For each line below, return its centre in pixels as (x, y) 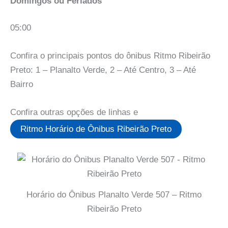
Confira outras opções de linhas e (74, 112)
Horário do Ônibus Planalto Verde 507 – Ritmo (114, 195)
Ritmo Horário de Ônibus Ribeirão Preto (96, 129)
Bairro (22, 84)
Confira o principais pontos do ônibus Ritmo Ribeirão (110, 56)
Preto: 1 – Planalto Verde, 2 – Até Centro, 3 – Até (103, 70)
